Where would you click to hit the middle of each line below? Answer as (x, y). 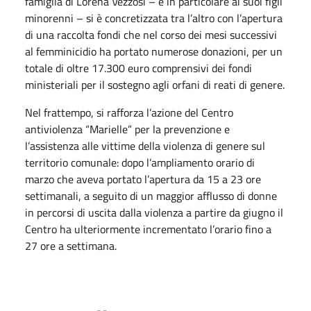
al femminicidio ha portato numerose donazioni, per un (154, 51)
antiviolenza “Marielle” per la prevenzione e (127, 129)
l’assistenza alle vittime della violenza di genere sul (145, 145)
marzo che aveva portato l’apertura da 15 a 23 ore (143, 179)
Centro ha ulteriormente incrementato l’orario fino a (148, 229)
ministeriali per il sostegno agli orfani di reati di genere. (155, 84)
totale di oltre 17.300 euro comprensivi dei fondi (138, 68)
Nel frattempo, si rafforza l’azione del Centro (129, 112)
